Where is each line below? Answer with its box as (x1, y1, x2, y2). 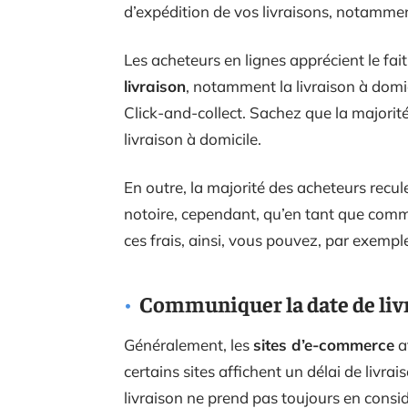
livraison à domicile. (124, 129, 261, 148)
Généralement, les (124, 335, 253, 354)
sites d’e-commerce (253, 335, 394, 354)
